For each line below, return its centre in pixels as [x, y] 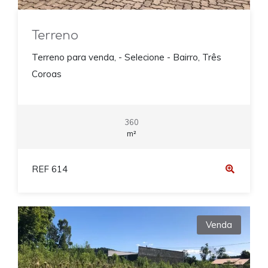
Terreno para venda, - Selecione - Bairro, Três [126, 57]
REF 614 [49, 169]
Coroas [46, 74]
